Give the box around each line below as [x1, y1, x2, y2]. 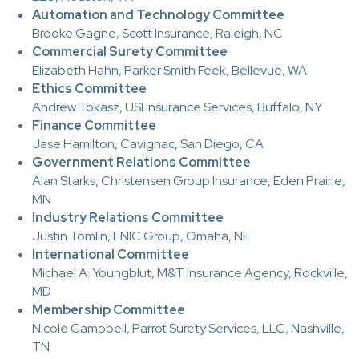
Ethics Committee [32, 79, 147, 97]
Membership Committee [32, 301, 185, 318]
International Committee [32, 245, 189, 263]
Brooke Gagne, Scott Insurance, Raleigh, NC [32, 24, 283, 42]
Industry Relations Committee [32, 208, 224, 226]
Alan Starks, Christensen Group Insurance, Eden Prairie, [32, 171, 345, 189]
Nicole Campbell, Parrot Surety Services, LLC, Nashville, [32, 319, 345, 337]
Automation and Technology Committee [32, 6, 284, 23]
